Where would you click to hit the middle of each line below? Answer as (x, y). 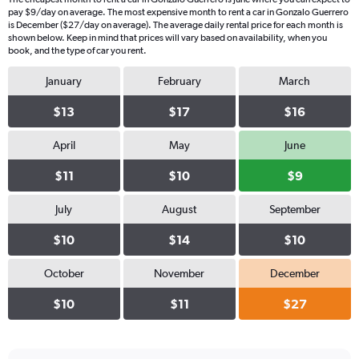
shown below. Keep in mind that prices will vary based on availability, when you (167, 38)
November (179, 273)
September (294, 209)
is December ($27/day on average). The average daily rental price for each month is (175, 25)
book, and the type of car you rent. (77, 50)
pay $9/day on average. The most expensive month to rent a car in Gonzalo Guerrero (178, 12)
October (64, 273)
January (64, 81)
